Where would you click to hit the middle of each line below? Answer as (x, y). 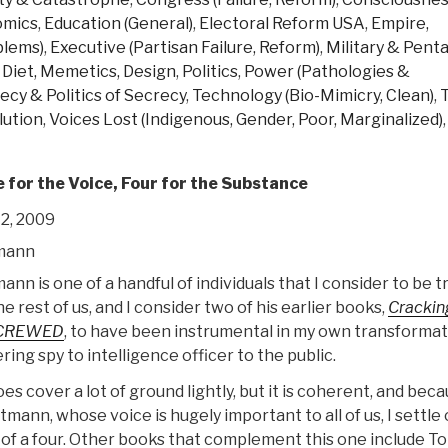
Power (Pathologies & (327, 71)
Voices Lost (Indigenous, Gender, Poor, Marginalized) (246, 119)
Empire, (400, 23)
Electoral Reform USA (282, 23)
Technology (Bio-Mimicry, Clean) (313, 95)
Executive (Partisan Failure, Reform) (185, 47)
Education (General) (118, 23)
